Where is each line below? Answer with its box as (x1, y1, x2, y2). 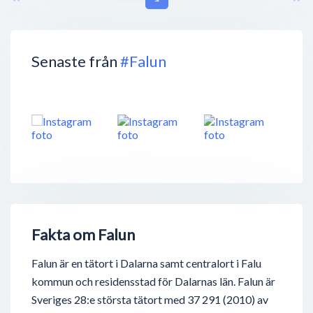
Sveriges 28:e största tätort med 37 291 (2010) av (31, 293, 268, 307)
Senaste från (31, 51, 120, 71)
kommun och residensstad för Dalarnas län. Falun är (31, 275, 275, 289)
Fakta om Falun (31, 225, 135, 245)
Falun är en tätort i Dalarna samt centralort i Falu (31, 256, 261, 270)
